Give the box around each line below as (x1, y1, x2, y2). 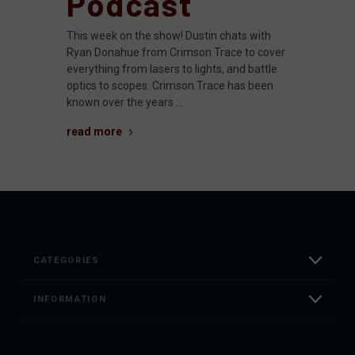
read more (67, 124, 122, 138)
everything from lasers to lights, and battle (67, 62, 277, 75)
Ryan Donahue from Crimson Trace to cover (67, 45, 285, 59)
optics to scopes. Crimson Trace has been (67, 78, 273, 92)
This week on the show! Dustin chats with (67, 29, 271, 42)
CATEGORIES (33, 254, 100, 265)
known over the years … (67, 95, 183, 109)
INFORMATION (33, 293, 107, 304)
